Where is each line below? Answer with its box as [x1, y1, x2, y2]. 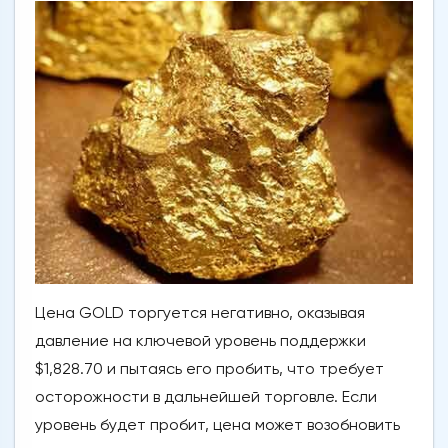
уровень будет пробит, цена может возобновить [35, 415, 400, 435]
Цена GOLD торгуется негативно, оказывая [35, 303, 365, 323]
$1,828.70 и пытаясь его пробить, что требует [35, 359, 384, 379]
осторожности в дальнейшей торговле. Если [35, 387, 377, 407]
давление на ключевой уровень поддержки [35, 331, 366, 351]
